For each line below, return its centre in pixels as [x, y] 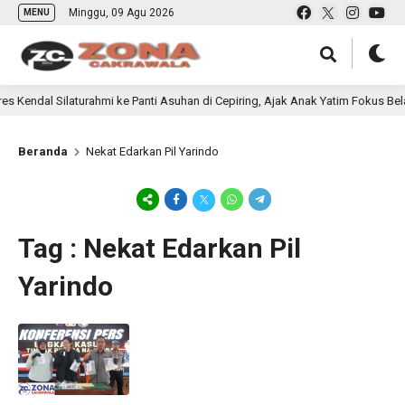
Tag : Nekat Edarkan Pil [160, 248]
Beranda [43, 151]
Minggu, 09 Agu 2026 [122, 13]
